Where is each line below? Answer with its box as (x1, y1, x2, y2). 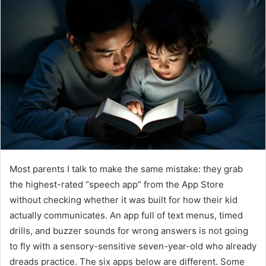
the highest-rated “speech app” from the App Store (9, 178, 224, 190)
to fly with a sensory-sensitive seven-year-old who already (9, 240, 256, 252)
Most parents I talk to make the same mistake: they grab (9, 163, 243, 175)
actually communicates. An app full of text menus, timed (9, 209, 243, 221)
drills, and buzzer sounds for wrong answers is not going (9, 224, 248, 236)
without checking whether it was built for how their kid (9, 194, 237, 205)
